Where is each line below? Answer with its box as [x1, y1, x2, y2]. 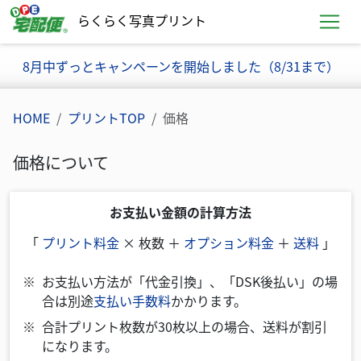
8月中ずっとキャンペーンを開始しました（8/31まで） [22, 56, 339, 76]
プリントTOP [68, 108, 145, 127]
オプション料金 [184, 233, 274, 252]
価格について [13, 151, 109, 174]
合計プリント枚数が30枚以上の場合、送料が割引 [42, 317, 327, 336]
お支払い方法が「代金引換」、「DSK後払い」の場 [42, 272, 338, 291]
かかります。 [171, 291, 247, 310]
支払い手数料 [93, 291, 171, 310]
